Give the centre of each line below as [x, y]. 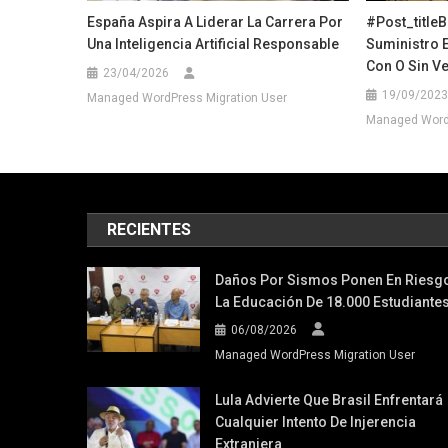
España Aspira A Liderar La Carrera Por [215, 22]
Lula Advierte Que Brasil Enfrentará [328, 400]
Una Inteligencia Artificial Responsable [213, 44]
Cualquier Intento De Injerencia [315, 422]
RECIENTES [149, 230]
